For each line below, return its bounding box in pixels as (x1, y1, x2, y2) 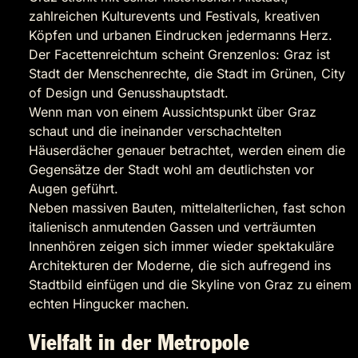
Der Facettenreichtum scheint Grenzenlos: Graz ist (29, 46, 330, 63)
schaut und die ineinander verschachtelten (29, 123, 281, 140)
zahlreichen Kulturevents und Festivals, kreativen (29, 8, 320, 25)
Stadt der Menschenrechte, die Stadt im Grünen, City (29, 66, 345, 82)
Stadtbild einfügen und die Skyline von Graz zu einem (29, 276, 352, 293)
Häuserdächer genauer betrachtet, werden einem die (29, 142, 345, 159)
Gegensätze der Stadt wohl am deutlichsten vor (29, 161, 314, 178)
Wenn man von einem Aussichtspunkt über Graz (29, 104, 316, 121)
